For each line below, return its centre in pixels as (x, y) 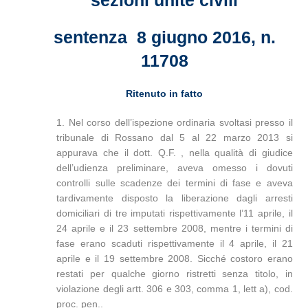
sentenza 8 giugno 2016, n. (164, 37)
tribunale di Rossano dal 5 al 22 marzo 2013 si (175, 137)
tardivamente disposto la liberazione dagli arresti (175, 198)
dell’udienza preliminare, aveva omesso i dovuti (175, 168)
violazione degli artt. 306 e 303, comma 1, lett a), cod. (175, 289)
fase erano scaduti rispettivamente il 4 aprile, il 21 (175, 243)
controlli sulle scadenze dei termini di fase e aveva (175, 183)
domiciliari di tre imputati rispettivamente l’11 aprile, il (175, 213)
